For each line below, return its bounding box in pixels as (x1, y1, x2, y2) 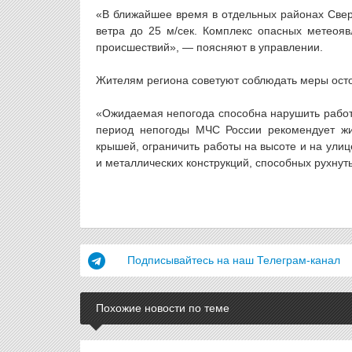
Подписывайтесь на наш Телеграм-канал (127, 254, 340, 266)
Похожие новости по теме (96, 302, 229, 314)
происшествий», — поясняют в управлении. (96, 41, 323, 53)
